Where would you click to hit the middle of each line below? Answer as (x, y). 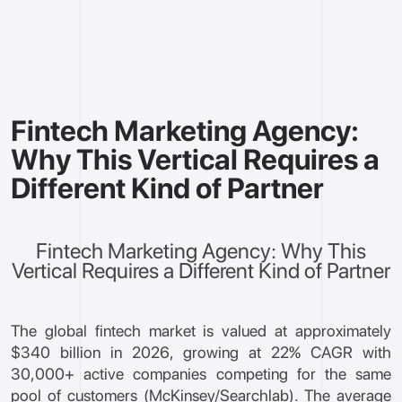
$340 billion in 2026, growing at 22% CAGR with (201, 352)
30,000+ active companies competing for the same (201, 374)
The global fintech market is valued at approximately (201, 331)
